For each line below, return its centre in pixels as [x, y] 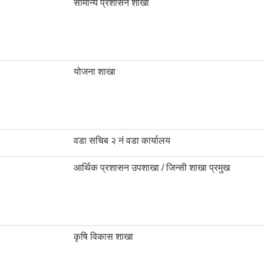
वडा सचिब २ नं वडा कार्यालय [122, 141]
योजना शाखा [95, 72]
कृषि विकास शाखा [103, 237]
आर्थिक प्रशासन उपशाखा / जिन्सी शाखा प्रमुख [152, 168]
